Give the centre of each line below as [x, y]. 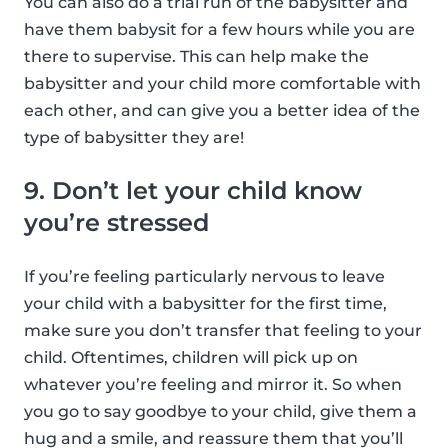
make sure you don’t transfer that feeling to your [223, 330]
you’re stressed [116, 222]
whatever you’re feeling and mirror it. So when [213, 384]
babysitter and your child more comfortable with [222, 83]
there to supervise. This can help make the [196, 56]
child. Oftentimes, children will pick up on [191, 357]
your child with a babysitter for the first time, [205, 303]
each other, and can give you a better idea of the [222, 110]
